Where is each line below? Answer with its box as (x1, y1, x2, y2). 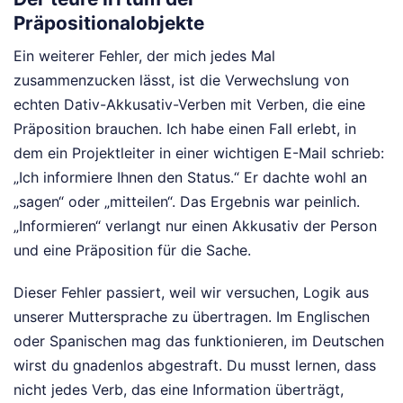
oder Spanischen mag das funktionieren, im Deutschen (13, 332, 384, 351)
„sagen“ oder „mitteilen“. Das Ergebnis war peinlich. (13, 193, 360, 211)
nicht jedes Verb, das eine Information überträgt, (13, 381, 344, 399)
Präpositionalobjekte (13, 11, 204, 34)
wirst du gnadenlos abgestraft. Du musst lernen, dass (13, 356, 376, 375)
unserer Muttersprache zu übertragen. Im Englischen (13, 308, 370, 327)
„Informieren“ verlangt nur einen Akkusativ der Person (13, 217, 377, 236)
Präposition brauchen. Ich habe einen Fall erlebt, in (13, 120, 356, 139)
